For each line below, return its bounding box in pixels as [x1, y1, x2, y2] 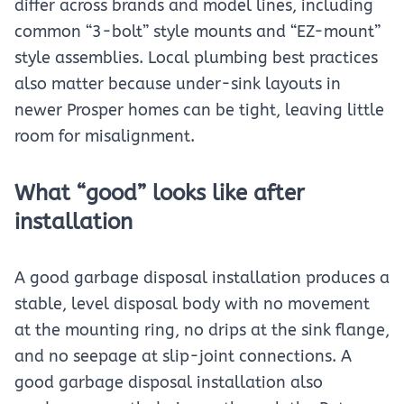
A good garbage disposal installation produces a [14, 268, 390, 288]
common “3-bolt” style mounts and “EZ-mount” [14, 22, 381, 41]
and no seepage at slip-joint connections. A [14, 346, 352, 366]
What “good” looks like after [14, 180, 305, 206]
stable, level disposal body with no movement [14, 294, 370, 314]
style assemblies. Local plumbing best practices [14, 48, 378, 68]
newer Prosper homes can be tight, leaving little [14, 100, 384, 120]
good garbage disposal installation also [14, 372, 323, 392]
